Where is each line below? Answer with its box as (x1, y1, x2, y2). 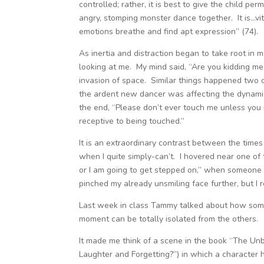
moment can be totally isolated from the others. (79, 213, 259, 225)
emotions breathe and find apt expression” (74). (79, 26, 259, 37)
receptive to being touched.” (79, 115, 185, 127)
